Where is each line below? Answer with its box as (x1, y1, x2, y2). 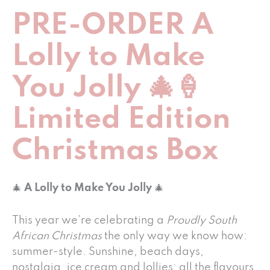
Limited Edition (12, 105, 231, 135)
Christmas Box (12, 136, 218, 166)
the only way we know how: (102, 231, 247, 242)
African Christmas (12, 231, 102, 242)
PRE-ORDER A (12, 11, 214, 41)
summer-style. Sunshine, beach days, (12, 246, 204, 258)
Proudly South (166, 215, 237, 227)
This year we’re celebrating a (12, 215, 166, 227)
